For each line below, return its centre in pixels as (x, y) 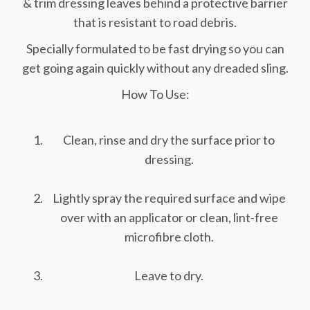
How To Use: (155, 94)
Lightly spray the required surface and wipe (169, 198)
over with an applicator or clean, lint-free (169, 217)
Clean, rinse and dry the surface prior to (169, 140)
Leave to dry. (169, 275)
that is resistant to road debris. (155, 22)
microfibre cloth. (169, 237)
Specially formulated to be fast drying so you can (155, 48)
